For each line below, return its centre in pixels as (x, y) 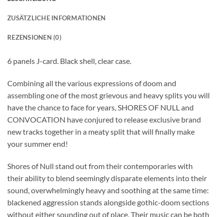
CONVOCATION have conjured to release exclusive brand (104, 120)
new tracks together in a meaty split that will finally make (101, 132)
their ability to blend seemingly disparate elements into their (107, 178)
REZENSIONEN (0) (34, 38)
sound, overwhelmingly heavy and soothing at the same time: (108, 190)
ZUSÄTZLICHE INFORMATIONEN (57, 18)
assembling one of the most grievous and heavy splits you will (108, 95)
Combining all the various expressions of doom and (92, 83)
